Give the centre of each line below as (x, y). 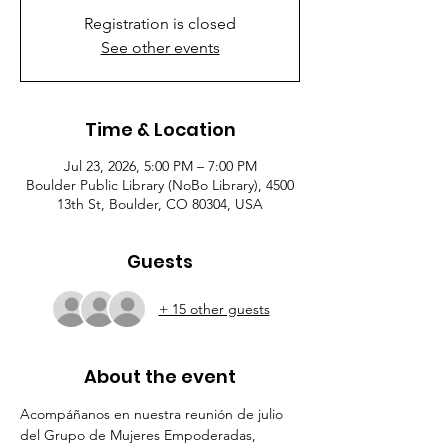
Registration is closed (160, 23)
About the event (160, 376)
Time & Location (160, 129)
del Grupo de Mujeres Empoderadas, (140, 435)
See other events (160, 47)
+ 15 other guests (214, 308)
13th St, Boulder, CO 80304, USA (160, 204)
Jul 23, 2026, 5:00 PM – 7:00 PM (160, 166)
